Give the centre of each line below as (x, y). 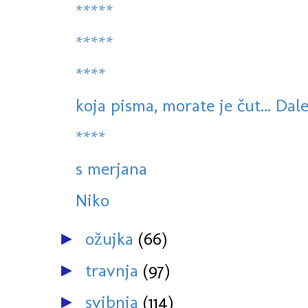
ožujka (112, 239)
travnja (114, 271)
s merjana (111, 169)
